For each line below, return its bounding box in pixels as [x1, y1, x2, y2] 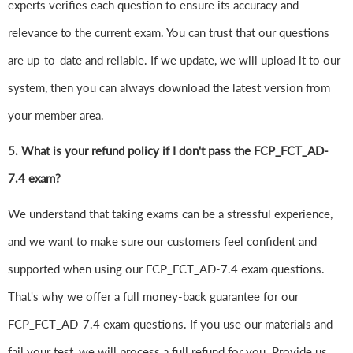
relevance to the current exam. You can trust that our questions [8, 25, 329, 40]
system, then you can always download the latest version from [8, 80, 330, 95]
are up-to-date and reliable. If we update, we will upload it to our [8, 53, 340, 68]
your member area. [8, 108, 104, 123]
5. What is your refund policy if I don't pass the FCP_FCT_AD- [8, 143, 329, 158]
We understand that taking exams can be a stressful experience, [8, 206, 333, 221]
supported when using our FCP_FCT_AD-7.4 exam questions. [8, 262, 325, 277]
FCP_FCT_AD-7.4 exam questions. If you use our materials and [8, 317, 333, 332]
